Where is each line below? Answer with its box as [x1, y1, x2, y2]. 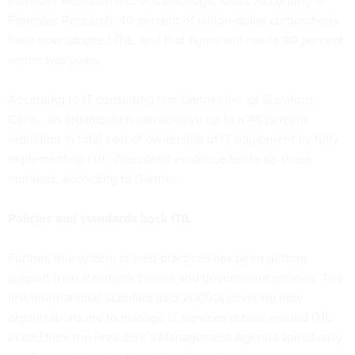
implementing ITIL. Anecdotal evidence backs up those [8, 150, 312, 167]
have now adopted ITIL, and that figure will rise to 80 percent [8, 31, 344, 48]
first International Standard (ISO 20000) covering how [8, 288, 303, 306]
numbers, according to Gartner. [8, 170, 178, 187]
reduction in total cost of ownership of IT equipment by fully [8, 130, 338, 147]
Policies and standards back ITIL [8, 209, 191, 227]
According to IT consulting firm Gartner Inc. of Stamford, [8, 90, 315, 108]
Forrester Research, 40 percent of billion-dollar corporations [8, 11, 338, 29]
